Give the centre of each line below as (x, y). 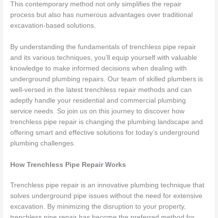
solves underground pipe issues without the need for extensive (107, 196)
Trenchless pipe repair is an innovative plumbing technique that (108, 185)
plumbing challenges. (43, 143)
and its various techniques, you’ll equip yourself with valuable (104, 57)
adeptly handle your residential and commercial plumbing (98, 100)
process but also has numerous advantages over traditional (102, 15)
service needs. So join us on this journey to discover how (98, 111)
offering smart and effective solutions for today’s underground (105, 132)
